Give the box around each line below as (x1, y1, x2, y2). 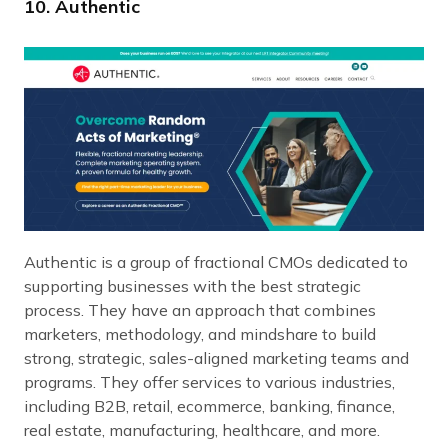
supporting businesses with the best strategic (24, 276, 361, 297)
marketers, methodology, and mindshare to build (24, 324, 376, 345)
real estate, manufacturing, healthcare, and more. (24, 420, 380, 441)
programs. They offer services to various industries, (24, 372, 395, 393)
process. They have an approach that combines (24, 300, 376, 321)
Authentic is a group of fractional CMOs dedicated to (24, 252, 408, 273)
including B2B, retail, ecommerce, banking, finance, (24, 396, 395, 417)
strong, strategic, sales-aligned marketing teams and (24, 348, 409, 369)
